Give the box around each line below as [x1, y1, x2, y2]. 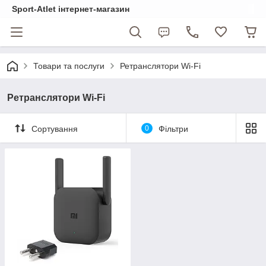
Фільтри [158, 123, 188, 134]
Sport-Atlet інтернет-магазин [12, 4, 129, 14]
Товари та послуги [33, 61, 104, 71]
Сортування [31, 123, 78, 134]
